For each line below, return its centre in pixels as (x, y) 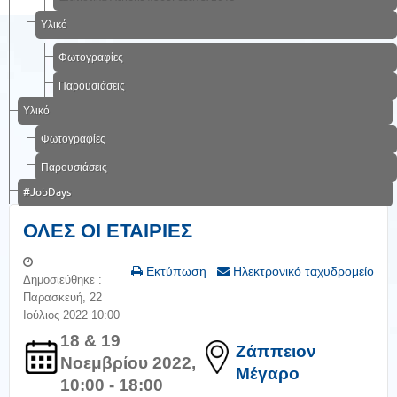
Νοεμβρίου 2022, (128, 362)
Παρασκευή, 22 (62, 297)
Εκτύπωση (175, 271)
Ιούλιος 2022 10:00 (71, 315)
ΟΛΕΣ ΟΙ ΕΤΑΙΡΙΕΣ (108, 230)
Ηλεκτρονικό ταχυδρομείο (302, 271)
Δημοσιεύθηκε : (62, 279)
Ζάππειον (276, 351)
